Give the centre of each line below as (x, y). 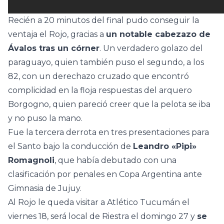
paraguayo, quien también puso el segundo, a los (106, 62)
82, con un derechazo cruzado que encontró (98, 76)
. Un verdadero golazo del (151, 48)
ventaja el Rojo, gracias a (57, 34)
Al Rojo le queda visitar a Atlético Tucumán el (99, 202)
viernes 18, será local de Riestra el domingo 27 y (102, 216)
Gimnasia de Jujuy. (45, 188)
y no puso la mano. (45, 118)
